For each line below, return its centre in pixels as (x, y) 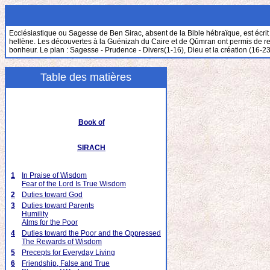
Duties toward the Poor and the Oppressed (91, 233)
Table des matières (86, 77)
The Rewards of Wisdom (62, 242)
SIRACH (91, 148)
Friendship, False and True (66, 263)
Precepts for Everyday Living (68, 253)
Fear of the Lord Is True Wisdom (74, 184)
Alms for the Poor (50, 222)
